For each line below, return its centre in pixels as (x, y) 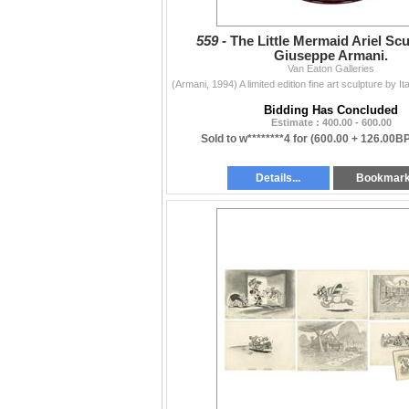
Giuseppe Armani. (331, 56)
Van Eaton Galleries (331, 69)
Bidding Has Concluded (331, 110)
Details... (278, 178)
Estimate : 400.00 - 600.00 (331, 123)
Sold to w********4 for (256, 139)
